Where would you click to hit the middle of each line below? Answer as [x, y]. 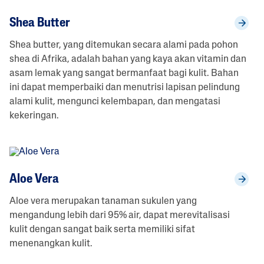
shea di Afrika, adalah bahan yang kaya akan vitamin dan [128, 59]
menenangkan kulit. [51, 244]
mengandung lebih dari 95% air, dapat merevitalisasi [119, 215]
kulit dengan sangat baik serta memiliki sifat [102, 230]
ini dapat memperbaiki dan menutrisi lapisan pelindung [124, 88]
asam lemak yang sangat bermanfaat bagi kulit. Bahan [124, 73]
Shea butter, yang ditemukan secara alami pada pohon [123, 45]
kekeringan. [34, 116]
